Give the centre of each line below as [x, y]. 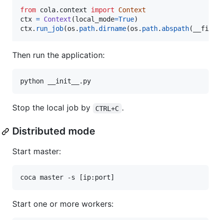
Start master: [37, 151]
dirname [112, 29]
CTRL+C [107, 108]
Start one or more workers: [63, 204]
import [103, 10]
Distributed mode [54, 131]
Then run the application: [58, 55]
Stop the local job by [53, 108]
